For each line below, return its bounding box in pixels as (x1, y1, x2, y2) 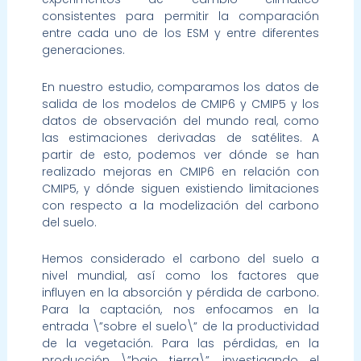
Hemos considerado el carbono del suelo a (41, 251, 320, 268)
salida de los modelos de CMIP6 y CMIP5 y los (41, 95, 320, 112)
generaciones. (41, 42, 125, 59)
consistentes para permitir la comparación (41, 8, 320, 25)
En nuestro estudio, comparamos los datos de (41, 78, 320, 95)
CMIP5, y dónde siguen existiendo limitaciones (41, 180, 320, 197)
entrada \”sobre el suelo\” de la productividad (41, 318, 320, 335)
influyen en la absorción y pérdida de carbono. (41, 284, 320, 301)
